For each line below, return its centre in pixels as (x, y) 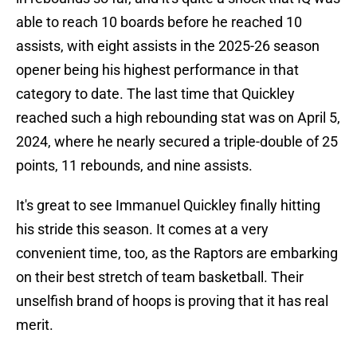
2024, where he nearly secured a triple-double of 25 (177, 142)
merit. (35, 325)
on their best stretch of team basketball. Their (160, 277)
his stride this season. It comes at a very (142, 229)
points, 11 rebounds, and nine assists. (134, 166)
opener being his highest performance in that (157, 70)
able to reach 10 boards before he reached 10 (159, 22)
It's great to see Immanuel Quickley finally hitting (168, 206)
